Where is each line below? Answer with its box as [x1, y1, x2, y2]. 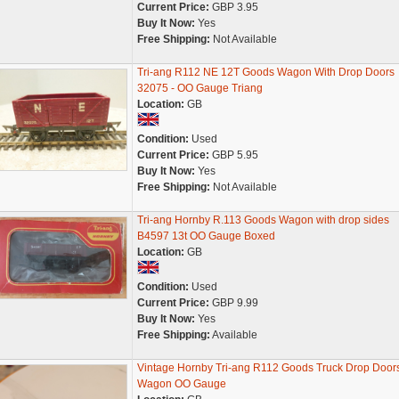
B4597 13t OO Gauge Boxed [136, 230, 275, 242]
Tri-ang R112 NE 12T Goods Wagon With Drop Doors [136, 66, 395, 78]
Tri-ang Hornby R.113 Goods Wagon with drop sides [136, 214, 389, 226]
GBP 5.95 [208, 149, 258, 161]
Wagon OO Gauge [136, 378, 226, 390]
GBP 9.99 [208, 297, 258, 309]
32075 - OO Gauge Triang [136, 82, 263, 94]
